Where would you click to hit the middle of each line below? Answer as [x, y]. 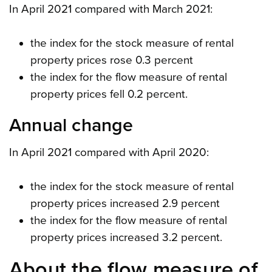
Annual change [71, 126]
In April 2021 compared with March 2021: [111, 9]
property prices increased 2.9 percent [125, 204]
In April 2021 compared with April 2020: [109, 153]
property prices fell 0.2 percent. [109, 94]
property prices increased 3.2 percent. [126, 238]
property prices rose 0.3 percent [111, 60]
